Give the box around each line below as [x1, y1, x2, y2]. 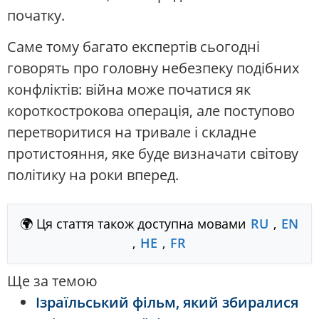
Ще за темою [7, 271, 98, 291]
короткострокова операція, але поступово [7, 101, 295, 121]
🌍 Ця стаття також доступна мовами [19, 215, 249, 233]
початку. [7, 6, 65, 26]
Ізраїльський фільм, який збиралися [36, 293, 298, 313]
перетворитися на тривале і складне [7, 122, 256, 142]
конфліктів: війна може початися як [7, 80, 251, 100]
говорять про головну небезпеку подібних [7, 58, 299, 78]
